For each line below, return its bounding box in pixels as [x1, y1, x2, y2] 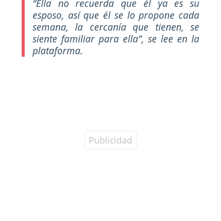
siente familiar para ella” [33, 32, 142, 45]
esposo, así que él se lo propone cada [33, 8, 199, 22]
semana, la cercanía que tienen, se [33, 20, 199, 34]
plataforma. [33, 43, 83, 57]
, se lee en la [142, 32, 199, 45]
